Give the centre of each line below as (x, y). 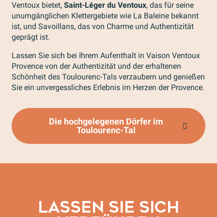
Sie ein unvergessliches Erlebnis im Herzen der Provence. (108, 87)
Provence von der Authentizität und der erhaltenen (96, 66)
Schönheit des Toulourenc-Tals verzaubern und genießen (108, 77)
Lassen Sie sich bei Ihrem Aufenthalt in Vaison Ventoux (106, 55)
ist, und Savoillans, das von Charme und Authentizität (103, 26)
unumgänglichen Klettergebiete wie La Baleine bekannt (105, 16)
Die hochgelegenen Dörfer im (106, 121)
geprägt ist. (31, 37)
